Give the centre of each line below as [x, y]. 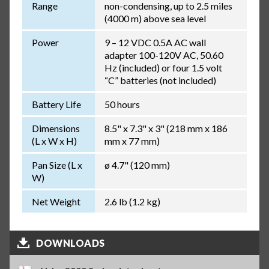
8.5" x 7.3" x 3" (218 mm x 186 [166, 128]
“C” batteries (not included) [160, 80]
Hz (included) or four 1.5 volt [163, 68]
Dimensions [56, 128]
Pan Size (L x [57, 165]
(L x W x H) [54, 141]
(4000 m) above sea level [155, 19]
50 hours [122, 104]
